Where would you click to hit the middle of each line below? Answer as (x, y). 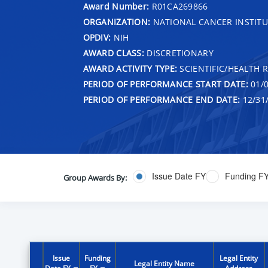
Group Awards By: (95, 177)
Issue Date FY (179, 176)
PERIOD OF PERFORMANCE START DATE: (165, 84)
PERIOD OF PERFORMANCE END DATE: (162, 99)
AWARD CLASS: (113, 53)
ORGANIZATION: (117, 22)
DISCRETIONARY (179, 53)
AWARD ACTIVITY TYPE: (130, 68)
